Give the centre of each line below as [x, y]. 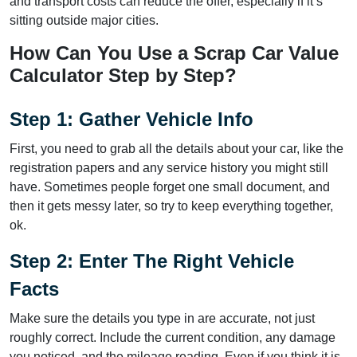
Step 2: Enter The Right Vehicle [152, 261]
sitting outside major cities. [84, 20]
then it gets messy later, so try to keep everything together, [171, 206]
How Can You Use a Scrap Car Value [174, 53]
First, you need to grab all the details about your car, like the [177, 148]
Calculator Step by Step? [126, 75]
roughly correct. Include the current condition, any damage [173, 337]
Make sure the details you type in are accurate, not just [162, 318]
